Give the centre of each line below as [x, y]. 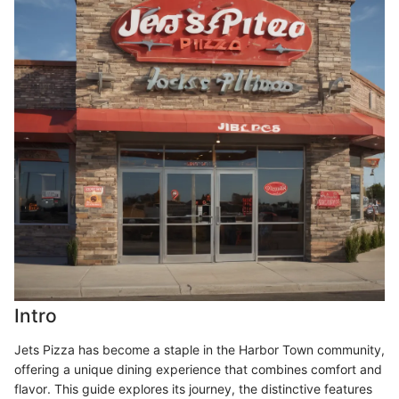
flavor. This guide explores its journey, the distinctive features [193, 388]
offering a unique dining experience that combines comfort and [198, 369]
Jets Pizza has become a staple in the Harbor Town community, [199, 349]
